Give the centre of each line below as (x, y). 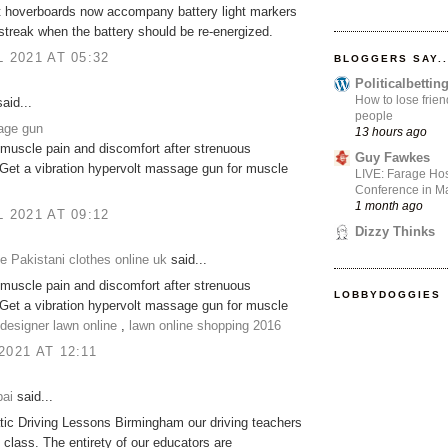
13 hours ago (391, 131)
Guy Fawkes (392, 157)
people (374, 115)
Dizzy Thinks (395, 232)
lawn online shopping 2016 (205, 326)
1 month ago (389, 205)
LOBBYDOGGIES (388, 295)
